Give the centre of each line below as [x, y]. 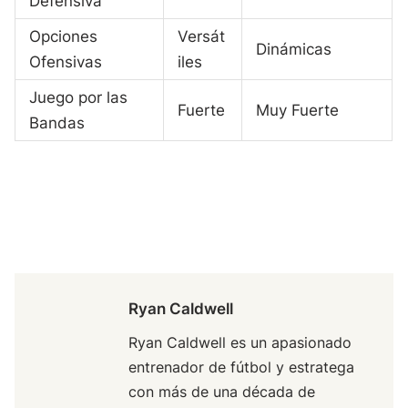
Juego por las [79, 97]
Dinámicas [294, 49]
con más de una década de [222, 391]
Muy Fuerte [298, 110]
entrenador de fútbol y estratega [242, 367]
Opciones [64, 36]
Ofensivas [66, 61]
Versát [202, 36]
